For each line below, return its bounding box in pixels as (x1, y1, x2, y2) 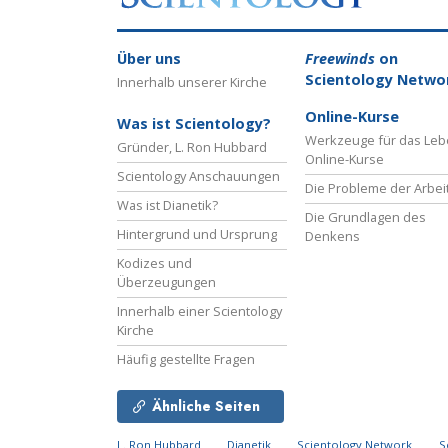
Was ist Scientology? (117, 113, 271, 133)
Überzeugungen (117, 272, 216, 291)
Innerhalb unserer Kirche (117, 72, 267, 91)
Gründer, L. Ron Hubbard (117, 137, 267, 156)
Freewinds (305, 48, 375, 68)
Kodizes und (117, 253, 192, 272)
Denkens (305, 226, 360, 245)
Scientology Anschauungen (117, 166, 280, 185)
